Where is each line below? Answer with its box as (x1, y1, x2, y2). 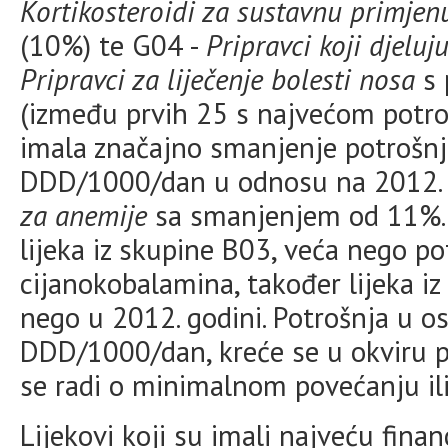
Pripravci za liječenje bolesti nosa (20, 60, 415, 98)
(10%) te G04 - (20, 26, 206, 64)
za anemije (20, 196, 147, 234)
